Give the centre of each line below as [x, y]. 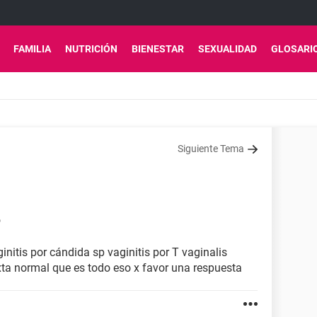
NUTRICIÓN [91, 49]
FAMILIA [32, 49]
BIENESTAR [158, 49]
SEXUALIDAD [227, 49]
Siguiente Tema [211, 149]
